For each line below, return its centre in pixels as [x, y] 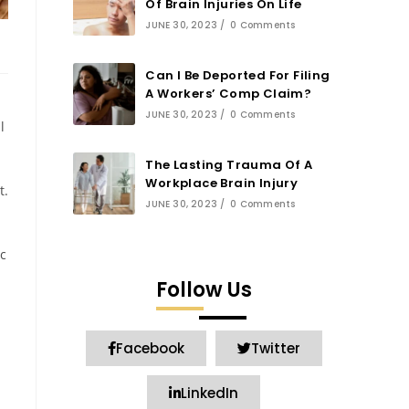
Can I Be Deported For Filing [238, 75]
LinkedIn [210, 393]
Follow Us [204, 290]
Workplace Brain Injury [222, 183]
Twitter [275, 348]
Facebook [150, 348]
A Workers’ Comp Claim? [229, 94]
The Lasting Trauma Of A [229, 165]
